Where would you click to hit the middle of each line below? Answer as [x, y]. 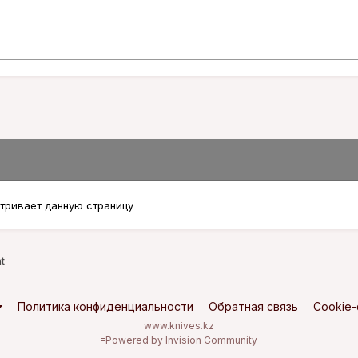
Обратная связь [254, 306]
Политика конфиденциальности [106, 306]
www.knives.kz [179, 325]
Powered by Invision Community [182, 340]
